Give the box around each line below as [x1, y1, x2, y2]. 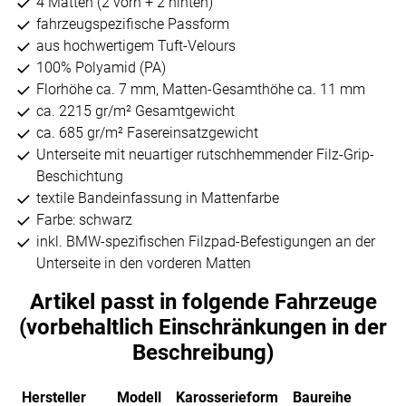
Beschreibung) [132, 340, 274, 366]
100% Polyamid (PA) [36, 59, 166, 77]
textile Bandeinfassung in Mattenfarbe [36, 189, 279, 208]
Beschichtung [36, 168, 123, 186]
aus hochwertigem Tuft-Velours [36, 37, 236, 55]
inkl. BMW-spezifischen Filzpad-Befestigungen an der [36, 233, 375, 251]
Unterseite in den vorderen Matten [36, 255, 251, 273]
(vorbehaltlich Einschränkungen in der [19, 314, 387, 341]
